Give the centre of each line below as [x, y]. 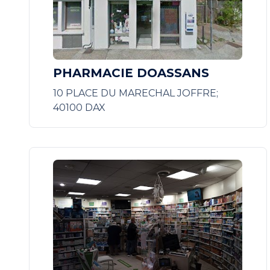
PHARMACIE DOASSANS [131, 73]
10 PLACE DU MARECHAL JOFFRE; [136, 93]
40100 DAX [80, 108]
